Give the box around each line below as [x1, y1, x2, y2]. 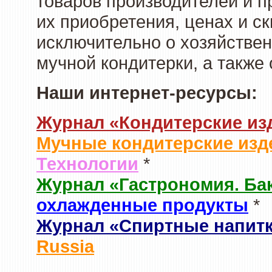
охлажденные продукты [36, 195, 248, 215]
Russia [36, 236, 94, 256]
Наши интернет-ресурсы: [36, 83, 257, 103]
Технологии [36, 154, 138, 174]
